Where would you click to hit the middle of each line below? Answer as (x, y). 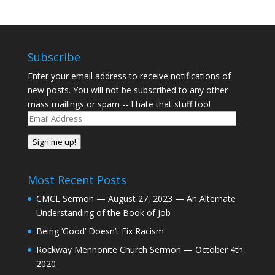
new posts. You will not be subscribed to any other (127, 90)
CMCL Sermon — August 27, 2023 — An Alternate (136, 199)
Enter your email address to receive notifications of (129, 76)
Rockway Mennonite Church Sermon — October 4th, (141, 250)
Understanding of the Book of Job (103, 213)
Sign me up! (54, 142)
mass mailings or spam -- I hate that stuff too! (119, 104)
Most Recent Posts (77, 180)
